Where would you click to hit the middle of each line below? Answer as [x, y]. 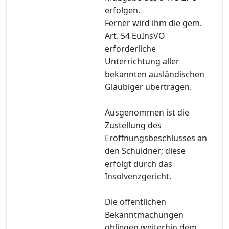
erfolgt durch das [139, 163]
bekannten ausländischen [155, 74]
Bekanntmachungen [144, 214]
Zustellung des [133, 125]
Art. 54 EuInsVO [135, 36]
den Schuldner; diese [145, 151]
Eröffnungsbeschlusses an [156, 138]
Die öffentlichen [135, 202]
